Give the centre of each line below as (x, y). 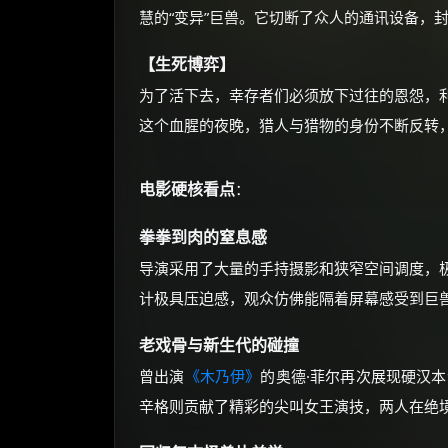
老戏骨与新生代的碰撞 (219, 345)
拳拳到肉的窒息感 (203, 237)
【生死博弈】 (187, 64)
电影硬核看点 (187, 189)
